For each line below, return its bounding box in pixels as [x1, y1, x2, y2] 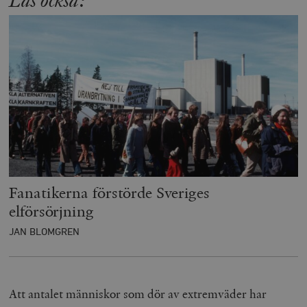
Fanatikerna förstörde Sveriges [9, 182, 210, 203]
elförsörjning [9, 200, 94, 221]
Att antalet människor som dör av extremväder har [9, 285, 267, 302]
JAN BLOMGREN [9, 226, 80, 237]
